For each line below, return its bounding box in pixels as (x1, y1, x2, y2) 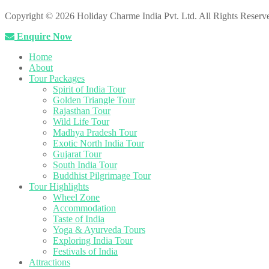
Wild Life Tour (53, 116, 109, 127)
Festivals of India (53, 246, 118, 257)
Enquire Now (17, 31, 72, 42)
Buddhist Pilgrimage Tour (53, 171, 151, 181)
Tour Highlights (29, 181, 89, 192)
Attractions (29, 257, 70, 268)
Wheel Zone (53, 192, 100, 203)
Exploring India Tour (53, 235, 133, 246)
